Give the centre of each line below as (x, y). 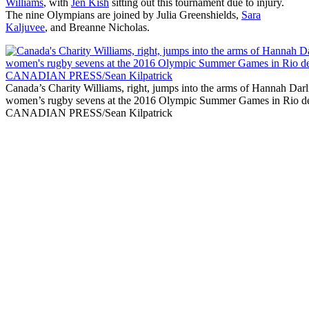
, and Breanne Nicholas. (97, 28)
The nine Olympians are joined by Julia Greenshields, (123, 15)
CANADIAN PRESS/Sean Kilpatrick (89, 113)
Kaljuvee (25, 28)
